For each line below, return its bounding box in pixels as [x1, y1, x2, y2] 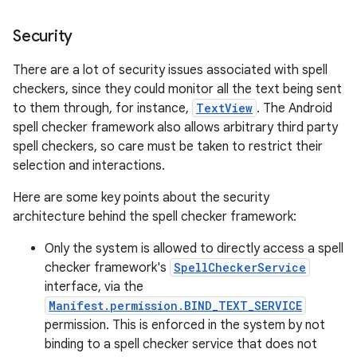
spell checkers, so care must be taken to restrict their [13, 139, 323, 155]
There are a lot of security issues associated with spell [13, 62, 328, 78]
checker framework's [45, 260, 170, 276]
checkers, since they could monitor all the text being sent [13, 81, 342, 97]
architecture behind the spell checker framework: [13, 209, 296, 225]
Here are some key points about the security [13, 190, 269, 206]
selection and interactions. [13, 158, 165, 174]
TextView [196, 100, 253, 116]
